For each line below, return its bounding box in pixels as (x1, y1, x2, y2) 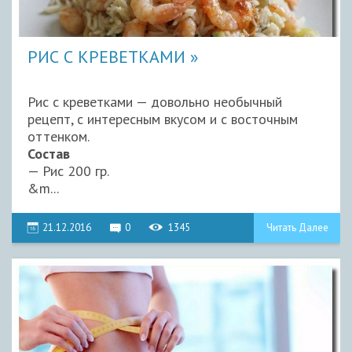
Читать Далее (266, 220, 328, 234)
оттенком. (27, 126, 90, 145)
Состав (27, 144, 70, 163)
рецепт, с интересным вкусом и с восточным (27, 109, 298, 128)
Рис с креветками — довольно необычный (27, 92, 282, 111)
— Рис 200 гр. (27, 161, 109, 180)
